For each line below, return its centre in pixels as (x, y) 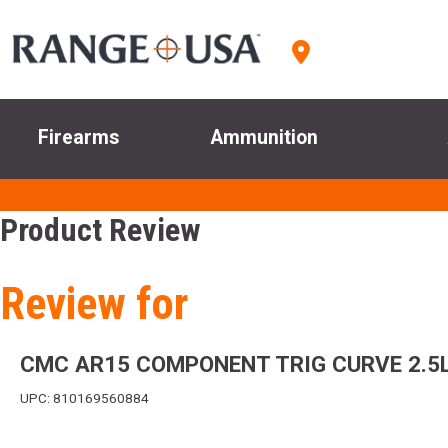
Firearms (78, 138)
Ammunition (265, 138)
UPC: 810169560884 (84, 399)
